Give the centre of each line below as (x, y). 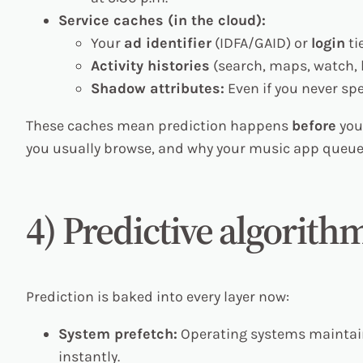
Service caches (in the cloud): (162, 20)
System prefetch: (118, 333)
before (314, 125)
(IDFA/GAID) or (261, 43)
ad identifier (168, 43)
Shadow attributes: (158, 88)
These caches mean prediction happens (159, 125)
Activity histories (150, 65)
